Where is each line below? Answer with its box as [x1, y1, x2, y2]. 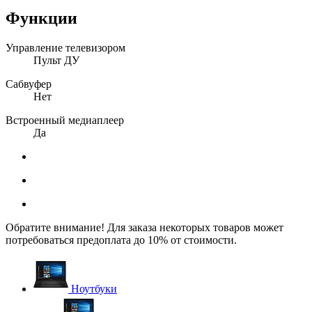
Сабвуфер [6, 77, 52, 90]
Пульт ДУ [33, 54, 79, 66]
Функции [6, 8, 77, 27]
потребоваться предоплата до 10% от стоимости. [6, 233, 237, 246]
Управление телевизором [6, 41, 125, 54]
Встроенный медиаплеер [6, 114, 124, 126]
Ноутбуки [71, 282, 117, 295]
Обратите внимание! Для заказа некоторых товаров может [6, 221, 283, 233]
